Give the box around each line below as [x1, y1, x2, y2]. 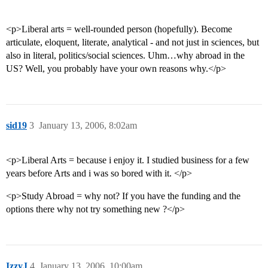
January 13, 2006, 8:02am [39, 120, 137, 131]
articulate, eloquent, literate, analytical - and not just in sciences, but [6, 37, 259, 48]
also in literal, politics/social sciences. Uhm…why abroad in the [6, 50, 245, 61]
